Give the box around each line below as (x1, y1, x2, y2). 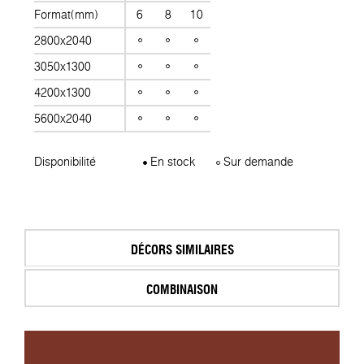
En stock (147, 154, 196, 171)
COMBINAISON (146, 279, 218, 299)
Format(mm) (34, 6, 98, 24)
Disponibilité (34, 154, 96, 171)
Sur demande (220, 154, 294, 171)
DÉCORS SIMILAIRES (130, 240, 234, 259)
